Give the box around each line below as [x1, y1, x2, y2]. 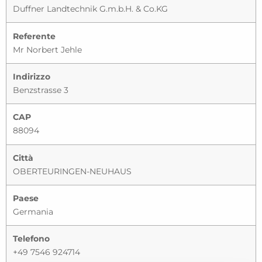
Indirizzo [13, 71, 51, 82]
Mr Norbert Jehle [13, 44, 82, 55]
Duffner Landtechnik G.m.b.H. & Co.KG [13, 4, 168, 15]
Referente [13, 30, 56, 42]
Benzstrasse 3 [13, 84, 69, 95]
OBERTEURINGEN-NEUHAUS [13, 166, 132, 177]
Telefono [13, 233, 50, 244]
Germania [13, 206, 54, 218]
